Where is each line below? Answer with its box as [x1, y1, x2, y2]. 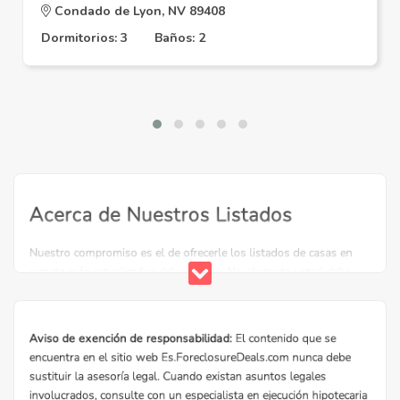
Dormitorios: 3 [41, 29, 128, 46]
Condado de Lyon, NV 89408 [51, 3, 225, 20]
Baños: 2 [154, 29, 205, 46]
